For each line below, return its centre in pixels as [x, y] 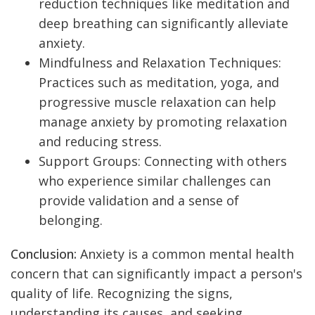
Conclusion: [44, 253]
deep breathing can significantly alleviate [163, 23]
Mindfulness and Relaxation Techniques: [160, 62]
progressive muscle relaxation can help [157, 102]
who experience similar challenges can [155, 180]
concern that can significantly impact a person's [156, 273]
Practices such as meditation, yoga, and [159, 82]
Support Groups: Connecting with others [163, 161]
